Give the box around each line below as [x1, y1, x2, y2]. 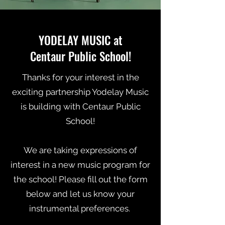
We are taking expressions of [24, 145, 137, 155]
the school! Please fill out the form [13, 174, 148, 184]
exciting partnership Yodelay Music [12, 87, 149, 97]
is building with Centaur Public [20, 101, 141, 111]
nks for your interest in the [36, 72, 139, 82]
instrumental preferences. [29, 203, 132, 213]
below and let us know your [26, 189, 135, 199]
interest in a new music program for [11, 160, 150, 170]
